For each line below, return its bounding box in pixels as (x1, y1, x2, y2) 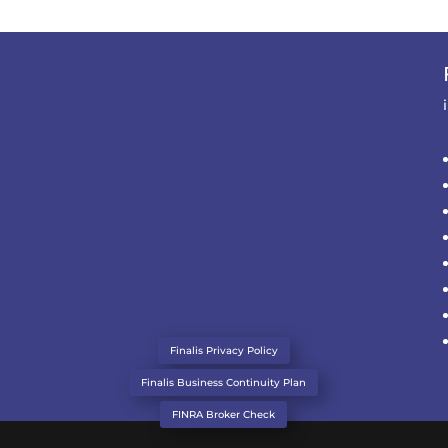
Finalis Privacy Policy (169, 343, 278, 357)
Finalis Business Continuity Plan (141, 375, 307, 389)
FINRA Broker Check (172, 407, 276, 421)
